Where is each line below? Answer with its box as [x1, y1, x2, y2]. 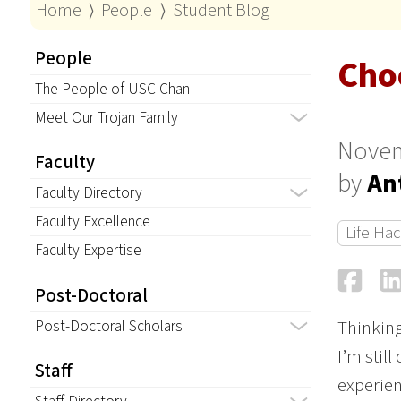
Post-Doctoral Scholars [34, 314, 183, 337]
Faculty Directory [34, 182, 142, 205]
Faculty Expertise [34, 239, 141, 262]
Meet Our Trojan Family [34, 106, 178, 129]
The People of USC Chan [34, 77, 190, 100]
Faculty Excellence [34, 210, 150, 234]
